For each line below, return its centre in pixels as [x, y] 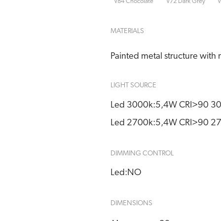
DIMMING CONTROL [142, 153]
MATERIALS [127, 32]
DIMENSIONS [131, 203]
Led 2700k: [133, 123]
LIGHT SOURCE [133, 86]
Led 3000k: [133, 105]
